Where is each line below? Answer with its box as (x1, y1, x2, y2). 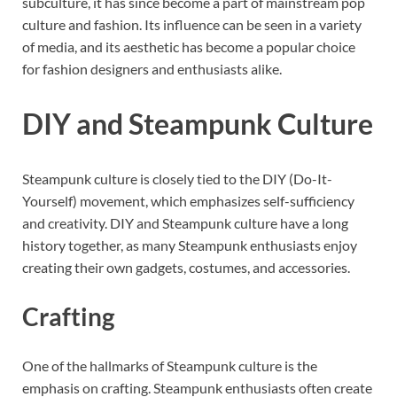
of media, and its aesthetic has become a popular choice (22, 38, 355, 56)
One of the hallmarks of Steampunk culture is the (22, 357, 317, 375)
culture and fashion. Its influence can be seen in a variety (22, 16, 362, 34)
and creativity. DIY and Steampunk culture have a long (22, 214, 348, 231)
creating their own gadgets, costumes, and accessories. (22, 258, 350, 276)
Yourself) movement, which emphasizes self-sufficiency (22, 191, 354, 209)
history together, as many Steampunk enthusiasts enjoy (22, 236, 357, 253)
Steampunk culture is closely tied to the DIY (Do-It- (22, 169, 332, 187)
